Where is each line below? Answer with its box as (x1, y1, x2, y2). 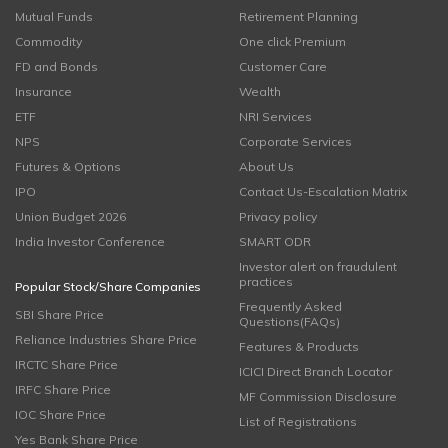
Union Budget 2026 (15, 209, 126, 224)
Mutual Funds (15, 9, 93, 24)
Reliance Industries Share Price (15, 332, 197, 347)
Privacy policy (239, 209, 317, 224)
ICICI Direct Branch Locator (239, 364, 392, 379)
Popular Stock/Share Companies (15, 279, 201, 294)
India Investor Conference (15, 234, 165, 249)
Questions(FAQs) (239, 314, 340, 329)
